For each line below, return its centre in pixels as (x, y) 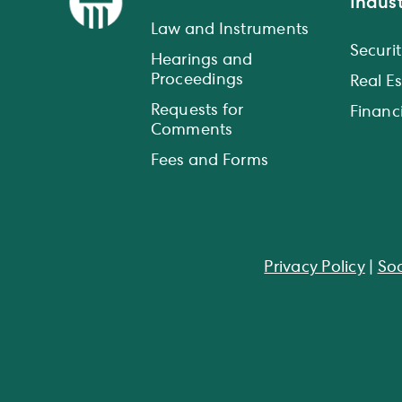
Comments (192, 131)
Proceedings (197, 80)
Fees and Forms (210, 161)
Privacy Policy (315, 268)
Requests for (197, 111)
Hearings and (201, 61)
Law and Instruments (230, 30)
